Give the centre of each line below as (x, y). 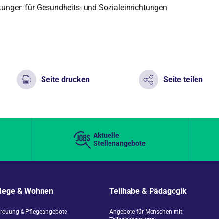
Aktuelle (106, 135)
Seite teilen (183, 79)
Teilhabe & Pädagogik (148, 191)
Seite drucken (66, 79)
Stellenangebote (119, 143)
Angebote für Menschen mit (146, 212)
